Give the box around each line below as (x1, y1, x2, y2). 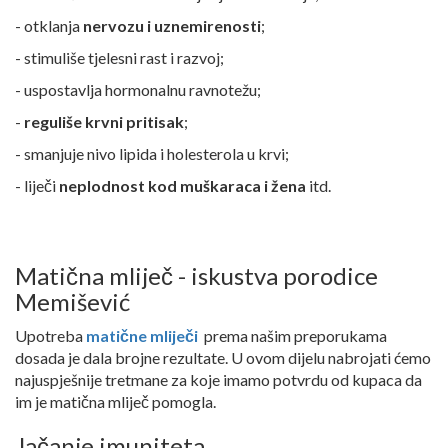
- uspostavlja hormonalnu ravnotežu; (15, 80, 261, 100)
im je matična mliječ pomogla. (15, 392, 216, 412)
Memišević (15, 287, 130, 317)
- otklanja (15, 16, 80, 36)
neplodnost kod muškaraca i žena (59, 176, 306, 196)
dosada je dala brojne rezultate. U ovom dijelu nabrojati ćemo (15, 348, 431, 368)
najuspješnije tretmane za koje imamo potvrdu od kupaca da (15, 370, 422, 390)
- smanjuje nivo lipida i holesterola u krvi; (15, 144, 289, 164)
